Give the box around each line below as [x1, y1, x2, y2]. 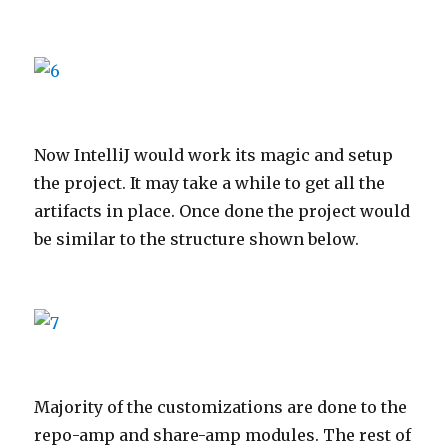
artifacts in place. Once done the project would [34, 200, 411, 221]
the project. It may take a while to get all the [34, 172, 386, 193]
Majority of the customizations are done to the [34, 396, 408, 417]
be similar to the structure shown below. [34, 228, 360, 249]
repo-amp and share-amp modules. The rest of [34, 424, 412, 445]
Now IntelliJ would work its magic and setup [34, 144, 394, 165]
